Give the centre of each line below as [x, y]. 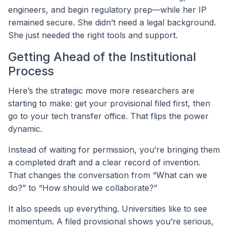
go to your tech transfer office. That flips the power [108, 116]
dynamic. [25, 129]
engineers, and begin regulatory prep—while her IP [107, 9]
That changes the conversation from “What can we [108, 175]
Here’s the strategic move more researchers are [101, 90]
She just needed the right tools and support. [93, 35]
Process [31, 71]
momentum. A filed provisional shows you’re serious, [111, 221]
